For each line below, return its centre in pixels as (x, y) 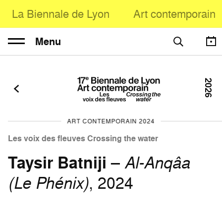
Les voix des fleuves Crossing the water (83, 139)
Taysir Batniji (57, 163)
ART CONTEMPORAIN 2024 (111, 121)
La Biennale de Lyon (61, 14)
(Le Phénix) (48, 183)
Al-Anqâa (157, 163)
